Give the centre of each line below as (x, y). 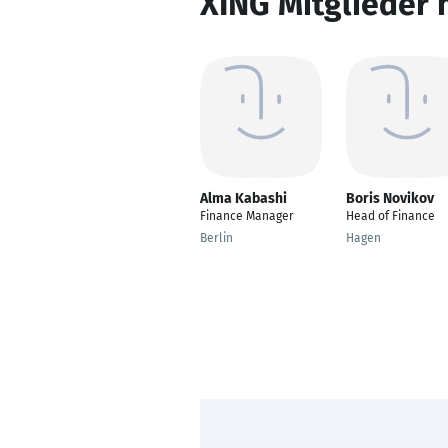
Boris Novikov (390, 198)
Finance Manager (247, 216)
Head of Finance (390, 216)
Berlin (216, 238)
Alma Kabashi (243, 198)
